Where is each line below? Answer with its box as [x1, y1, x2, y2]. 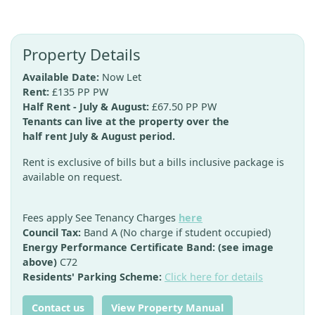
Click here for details [165, 270, 263, 283]
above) [22, 255, 57, 269]
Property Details [22, 44, 141, 65]
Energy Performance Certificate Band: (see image [22, 240, 274, 254]
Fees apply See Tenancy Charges [22, 211, 179, 224]
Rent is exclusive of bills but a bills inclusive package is [22, 155, 284, 169]
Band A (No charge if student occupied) [84, 226, 271, 239]
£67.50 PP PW [152, 100, 217, 113]
